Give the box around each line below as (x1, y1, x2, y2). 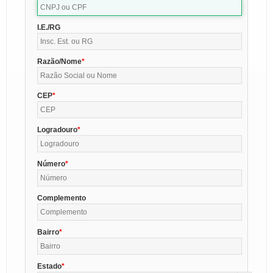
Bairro (37, 227, 60, 236)
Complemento (37, 193, 87, 202)
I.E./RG (37, 23, 61, 32)
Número (37, 159, 66, 168)
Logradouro (37, 125, 78, 134)
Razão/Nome (37, 57, 82, 66)
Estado (37, 261, 62, 271)
